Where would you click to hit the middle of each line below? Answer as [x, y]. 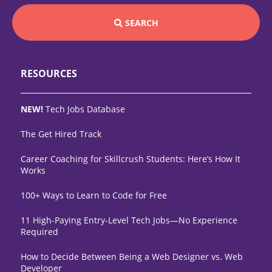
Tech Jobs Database [84, 109]
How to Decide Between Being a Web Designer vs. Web [132, 257]
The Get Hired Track [61, 134]
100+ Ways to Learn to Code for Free [94, 195]
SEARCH [141, 22]
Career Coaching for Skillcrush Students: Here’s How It [131, 159]
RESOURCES [49, 74]
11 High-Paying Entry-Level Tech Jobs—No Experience [129, 220]
